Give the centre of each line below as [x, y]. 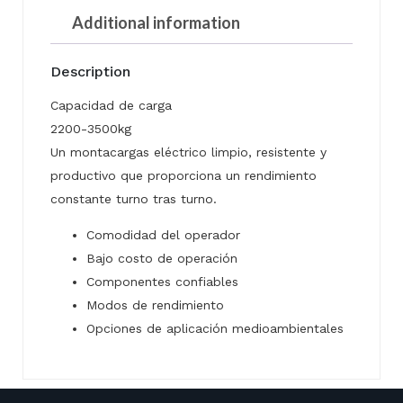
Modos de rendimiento [155, 305]
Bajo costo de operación [162, 259]
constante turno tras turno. [134, 198]
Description [90, 71]
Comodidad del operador [163, 235]
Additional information [156, 23]
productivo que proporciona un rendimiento [184, 175]
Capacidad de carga [111, 105]
